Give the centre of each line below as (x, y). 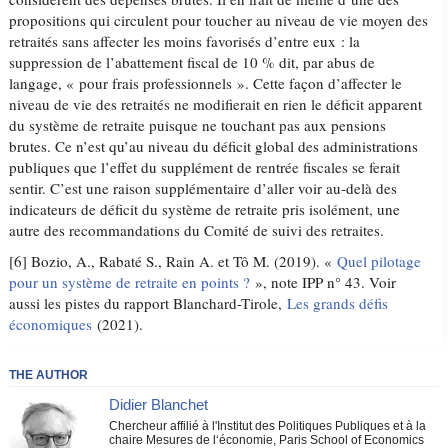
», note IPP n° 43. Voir (323, 281)
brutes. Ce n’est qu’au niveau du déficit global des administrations (214, 145)
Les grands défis (338, 302)
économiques (51, 323)
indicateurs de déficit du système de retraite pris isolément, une (205, 208)
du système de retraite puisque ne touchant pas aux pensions (198, 124)
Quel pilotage (379, 260)
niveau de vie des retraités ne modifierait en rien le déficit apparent (216, 103)
